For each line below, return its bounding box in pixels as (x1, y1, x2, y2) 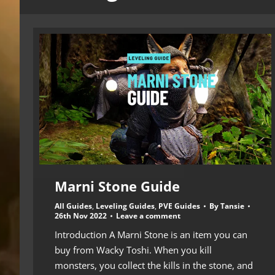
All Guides (55, 200, 92, 211)
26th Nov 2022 (55, 210, 107, 221)
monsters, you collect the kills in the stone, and (55, 258, 253, 271)
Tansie (220, 200, 244, 211)
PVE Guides (158, 200, 200, 211)
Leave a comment (116, 210, 180, 221)
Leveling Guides (96, 200, 155, 211)
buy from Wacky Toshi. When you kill (55, 243, 212, 256)
